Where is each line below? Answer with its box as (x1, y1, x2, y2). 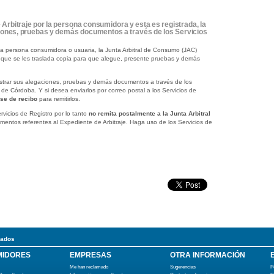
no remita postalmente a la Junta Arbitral (88, 110, 210, 117)
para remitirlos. (37, 95, 80, 102)
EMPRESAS (70, 251, 111, 259)
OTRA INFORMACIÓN (170, 251, 245, 259)
